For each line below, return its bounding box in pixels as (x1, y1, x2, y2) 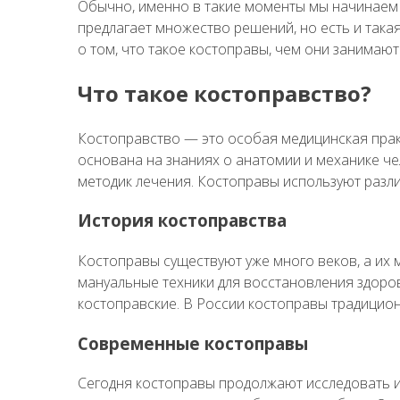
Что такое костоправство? (78, 78, 371, 108)
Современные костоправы (78, 331, 308, 354)
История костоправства (78, 209, 287, 232)
